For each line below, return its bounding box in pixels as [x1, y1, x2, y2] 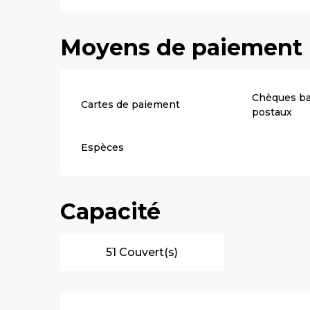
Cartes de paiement [81, 98, 181, 111]
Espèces [81, 140, 125, 154]
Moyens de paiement [60, 33, 303, 61]
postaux [251, 105, 292, 118]
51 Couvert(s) [106, 245, 179, 259]
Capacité [60, 197, 161, 225]
